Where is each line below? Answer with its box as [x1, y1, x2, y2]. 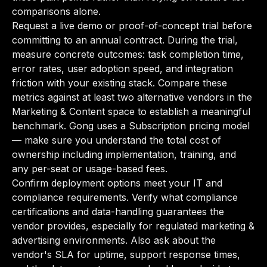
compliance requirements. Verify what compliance [12, 191, 238, 203]
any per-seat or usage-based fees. [12, 163, 167, 175]
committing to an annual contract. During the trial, [12, 34, 238, 46]
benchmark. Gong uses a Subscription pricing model [12, 120, 250, 132]
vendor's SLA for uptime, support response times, [12, 249, 240, 260]
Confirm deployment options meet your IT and [12, 177, 222, 189]
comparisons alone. [12, 5, 101, 17]
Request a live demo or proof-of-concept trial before [12, 20, 252, 32]
